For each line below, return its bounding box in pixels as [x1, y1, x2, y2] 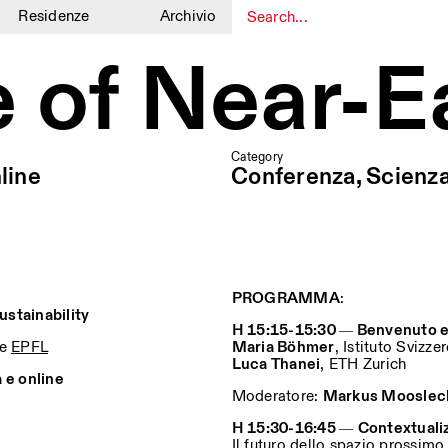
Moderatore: [231, 387, 323, 406]
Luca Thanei [231, 355, 321, 374]
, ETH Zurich [320, 355, 407, 374]
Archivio [159, 7, 217, 26]
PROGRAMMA [231, 289, 340, 308]
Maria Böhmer [231, 338, 335, 357]
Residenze [18, 7, 90, 26]
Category [231, 149, 283, 165]
